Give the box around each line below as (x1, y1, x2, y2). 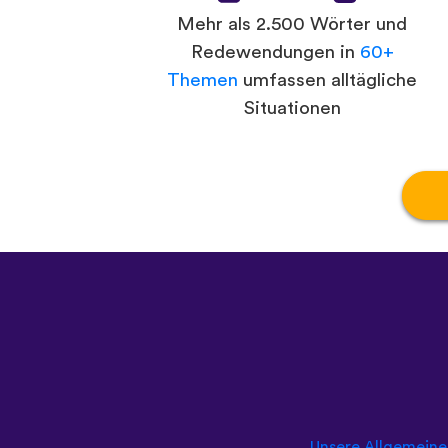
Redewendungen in (190, 43, 360, 63)
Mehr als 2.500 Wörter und (177, 15, 407, 35)
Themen (167, 71, 238, 91)
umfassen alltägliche (238, 71, 417, 91)
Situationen (243, 99, 341, 119)
